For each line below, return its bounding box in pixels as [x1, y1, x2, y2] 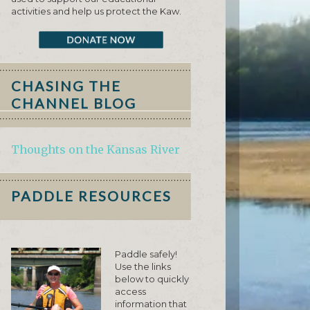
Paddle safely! [115, 248, 177, 260]
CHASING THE [11, 77, 121, 95]
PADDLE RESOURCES [11, 188, 172, 205]
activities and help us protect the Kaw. [11, 6, 185, 17]
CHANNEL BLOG [11, 95, 136, 112]
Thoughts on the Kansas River [11, 143, 180, 157]
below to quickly [115, 273, 189, 285]
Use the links [115, 261, 171, 273]
